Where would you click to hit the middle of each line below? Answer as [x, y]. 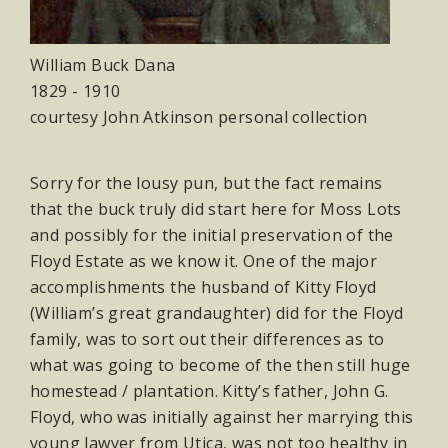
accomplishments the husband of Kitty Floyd [203, 287]
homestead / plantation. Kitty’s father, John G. [209, 391]
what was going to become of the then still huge [220, 365]
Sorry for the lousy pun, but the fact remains [206, 183]
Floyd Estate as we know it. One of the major [204, 261]
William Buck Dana [103, 65]
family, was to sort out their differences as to [207, 339]
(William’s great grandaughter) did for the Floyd [217, 313]
